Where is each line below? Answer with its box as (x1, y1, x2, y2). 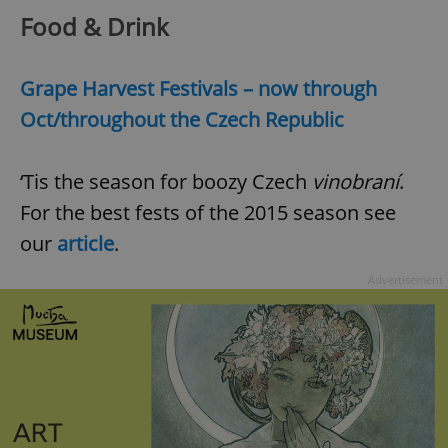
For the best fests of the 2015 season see (20, 198, 396, 226)
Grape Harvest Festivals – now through (20, 74, 377, 102)
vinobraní (312, 167, 399, 195)
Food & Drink (20, 9, 169, 43)
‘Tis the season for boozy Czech (20, 167, 312, 195)
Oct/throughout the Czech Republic (20, 105, 344, 133)
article (57, 229, 114, 257)
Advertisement (368, 271, 443, 287)
